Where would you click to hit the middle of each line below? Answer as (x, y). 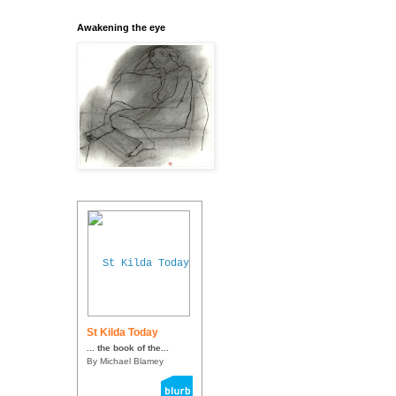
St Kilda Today (122, 333)
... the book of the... (128, 348)
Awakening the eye (121, 28)
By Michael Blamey (125, 362)
